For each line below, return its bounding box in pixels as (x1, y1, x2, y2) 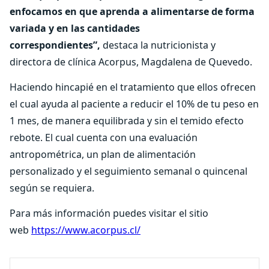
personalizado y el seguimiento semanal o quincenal (10, 165, 247, 178)
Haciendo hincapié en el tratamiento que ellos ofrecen (10, 80, 256, 94)
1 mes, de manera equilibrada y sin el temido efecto (10, 114, 244, 127)
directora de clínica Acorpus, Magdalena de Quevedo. (10, 55, 252, 68)
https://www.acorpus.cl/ (31, 223, 141, 237)
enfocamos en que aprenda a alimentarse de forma (10, 5, 255, 18)
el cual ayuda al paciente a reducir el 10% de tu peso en (10, 97, 259, 110)
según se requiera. (10, 181, 94, 195)
